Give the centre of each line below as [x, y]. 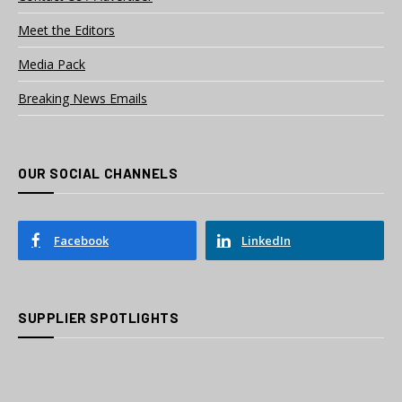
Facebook [81, 240]
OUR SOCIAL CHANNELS [98, 173]
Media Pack [52, 64]
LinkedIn [266, 240]
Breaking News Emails [83, 98]
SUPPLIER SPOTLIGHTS [99, 317]
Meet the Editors [66, 30]
